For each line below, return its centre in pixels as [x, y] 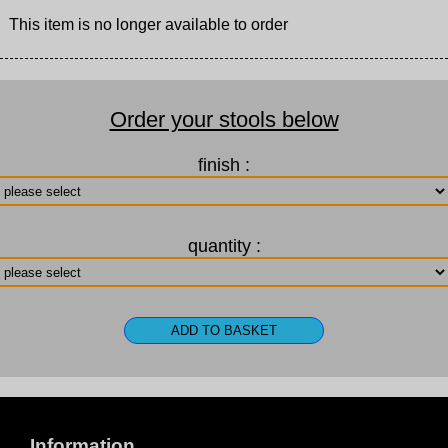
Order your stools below [224, 120]
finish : [224, 165]
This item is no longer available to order [148, 25]
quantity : [224, 246]
